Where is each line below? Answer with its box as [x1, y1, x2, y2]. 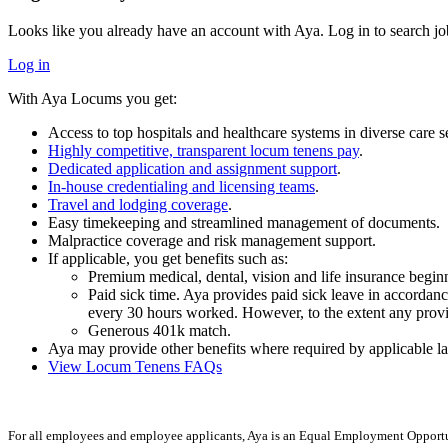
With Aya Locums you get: [8, 90, 177, 108]
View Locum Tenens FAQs [48, 358, 222, 376]
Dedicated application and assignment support [48, 160, 337, 178]
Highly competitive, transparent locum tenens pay [48, 142, 359, 160]
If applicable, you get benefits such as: [48, 250, 288, 268]
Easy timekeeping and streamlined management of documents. [48, 214, 440, 232]
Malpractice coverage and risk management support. [48, 232, 376, 250]
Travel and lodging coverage [48, 196, 228, 214]
